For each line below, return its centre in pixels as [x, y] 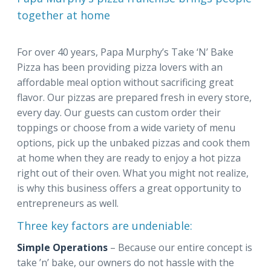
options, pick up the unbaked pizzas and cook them [133, 143]
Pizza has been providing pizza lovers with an [120, 67]
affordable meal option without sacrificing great [125, 82]
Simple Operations [62, 247]
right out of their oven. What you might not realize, [133, 173]
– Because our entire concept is [180, 247]
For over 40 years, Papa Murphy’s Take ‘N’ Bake [125, 52]
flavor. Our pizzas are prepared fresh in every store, [134, 97]
